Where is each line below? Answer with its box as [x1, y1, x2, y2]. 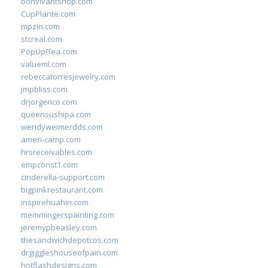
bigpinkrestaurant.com [21, 184, 103, 195]
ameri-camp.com [21, 134, 81, 145]
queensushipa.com [21, 109, 91, 120]
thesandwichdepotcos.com [21, 234, 118, 245]
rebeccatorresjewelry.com [21, 71, 115, 82]
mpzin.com [21, 21, 60, 32]
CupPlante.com [21, 8, 75, 19]
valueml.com [21, 59, 66, 69]
